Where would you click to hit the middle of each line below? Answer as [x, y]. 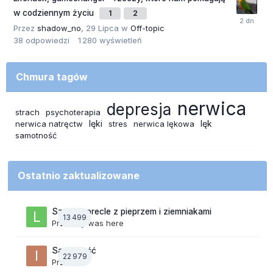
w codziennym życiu [55, 13]
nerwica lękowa [164, 124]
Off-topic [147, 28]
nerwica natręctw [49, 124]
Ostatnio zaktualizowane [79, 176]
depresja [139, 110]
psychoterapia [73, 112]
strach [27, 112]
